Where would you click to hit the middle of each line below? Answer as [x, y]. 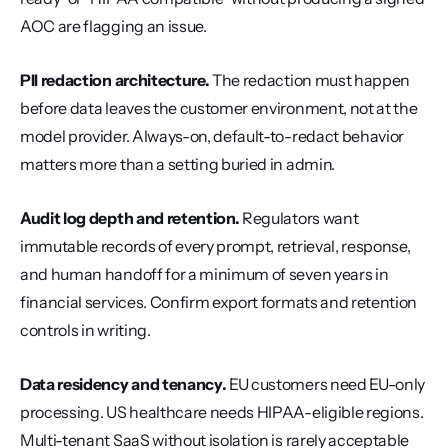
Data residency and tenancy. [123, 384]
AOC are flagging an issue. [113, 26]
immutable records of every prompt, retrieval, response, [215, 246]
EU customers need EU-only [326, 384]
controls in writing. [85, 330]
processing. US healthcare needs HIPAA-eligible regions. [222, 412]
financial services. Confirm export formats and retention [219, 302]
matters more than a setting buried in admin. [177, 164]
